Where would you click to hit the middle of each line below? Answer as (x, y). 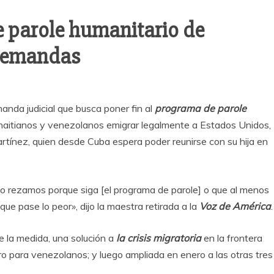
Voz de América (234, 206)
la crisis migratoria (159, 238)
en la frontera (232, 238)
